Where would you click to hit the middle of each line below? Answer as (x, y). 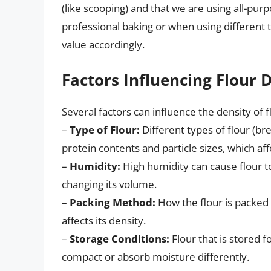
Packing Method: (113, 203)
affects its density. (104, 221)
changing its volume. (109, 184)
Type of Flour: (105, 130)
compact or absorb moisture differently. (155, 257)
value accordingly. (103, 44)
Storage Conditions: (119, 239)
